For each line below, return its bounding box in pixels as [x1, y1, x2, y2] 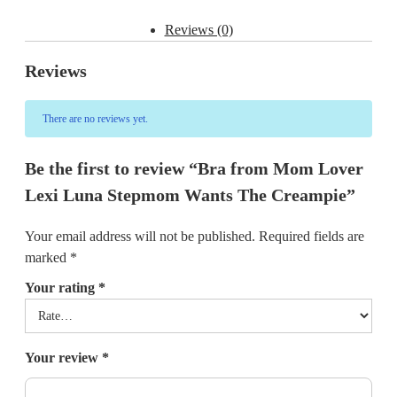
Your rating [25, 280, 98, 296]
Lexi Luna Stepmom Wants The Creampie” [25, 185, 355, 206]
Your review [25, 350, 102, 366]
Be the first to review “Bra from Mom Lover [25, 159, 363, 179]
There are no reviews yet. [43, 113, 148, 126]
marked [25, 250, 70, 266]
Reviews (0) [164, 22, 233, 38]
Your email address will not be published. [25, 229, 255, 245]
